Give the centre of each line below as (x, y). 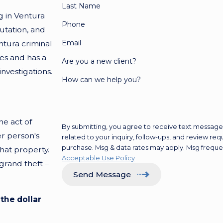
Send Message (102, 175)
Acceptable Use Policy (98, 158)
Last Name (81, 6)
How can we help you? (101, 80)
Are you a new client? (99, 61)
